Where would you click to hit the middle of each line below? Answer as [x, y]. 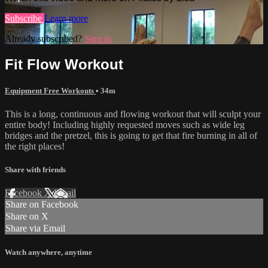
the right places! [35, 146]
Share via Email [35, 229]
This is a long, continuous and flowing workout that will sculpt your [133, 114]
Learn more [66, 18]
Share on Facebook [42, 205]
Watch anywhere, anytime [48, 252]
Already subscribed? [45, 38]
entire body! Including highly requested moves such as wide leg [125, 124]
